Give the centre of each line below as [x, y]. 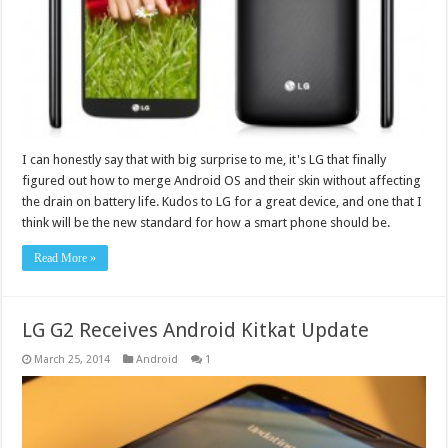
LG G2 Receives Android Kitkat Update [196, 330]
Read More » [65, 258]
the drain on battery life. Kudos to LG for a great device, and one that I [222, 202]
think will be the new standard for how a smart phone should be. [206, 223]
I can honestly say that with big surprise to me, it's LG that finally [204, 160]
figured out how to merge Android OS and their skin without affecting [222, 181]
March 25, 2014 [72, 360]
